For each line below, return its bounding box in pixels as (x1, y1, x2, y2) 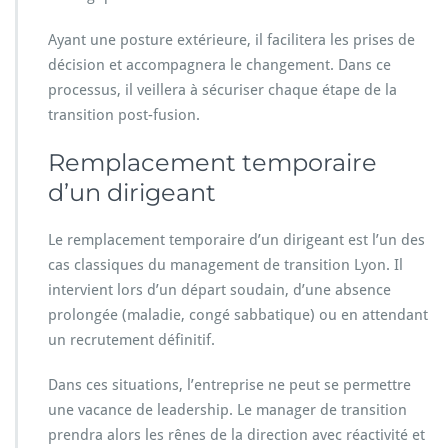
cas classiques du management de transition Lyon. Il (48, 255, 403, 274)
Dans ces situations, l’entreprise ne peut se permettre (48, 375, 411, 394)
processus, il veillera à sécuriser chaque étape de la (48, 80, 397, 99)
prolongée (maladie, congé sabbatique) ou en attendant (48, 305, 428, 324)
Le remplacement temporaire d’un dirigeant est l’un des (48, 230, 425, 249)
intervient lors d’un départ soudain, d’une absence (48, 280, 391, 299)
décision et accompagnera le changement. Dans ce (48, 55, 391, 74)
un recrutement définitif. (48, 330, 215, 349)
